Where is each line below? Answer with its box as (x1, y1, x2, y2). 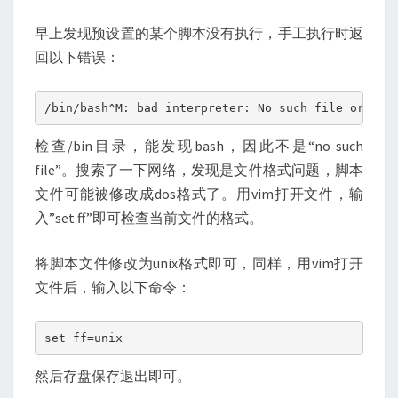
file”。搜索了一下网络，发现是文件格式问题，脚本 (35, 161, 363, 179)
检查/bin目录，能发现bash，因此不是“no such (35, 137, 363, 155)
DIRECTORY (198, 10, 286, 28)
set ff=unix (44, 330, 123, 345)
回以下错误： (35, 48, 120, 66)
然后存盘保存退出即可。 (35, 367, 191, 385)
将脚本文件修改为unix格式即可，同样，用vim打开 (35, 254, 363, 272)
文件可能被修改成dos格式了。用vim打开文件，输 (35, 185, 363, 203)
